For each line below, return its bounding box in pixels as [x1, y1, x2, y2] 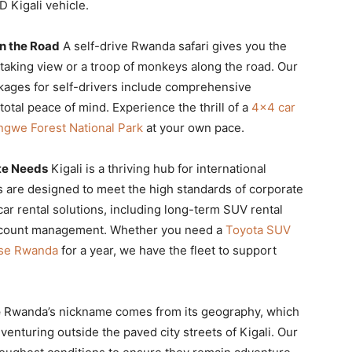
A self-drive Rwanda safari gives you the [60, 38, 287, 53]
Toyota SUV [225, 222, 291, 237]
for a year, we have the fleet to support [58, 242, 277, 258]
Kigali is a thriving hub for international [48, 160, 266, 176]
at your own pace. [143, 119, 244, 135]
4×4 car [251, 99, 295, 115]
